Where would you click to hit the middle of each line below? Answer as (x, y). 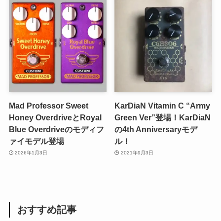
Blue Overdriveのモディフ (56, 129)
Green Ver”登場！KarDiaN (163, 117)
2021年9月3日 (137, 153)
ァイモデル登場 (36, 141)
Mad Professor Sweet (48, 105)
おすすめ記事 (47, 209)
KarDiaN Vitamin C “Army (163, 105)
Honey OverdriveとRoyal (55, 117)
